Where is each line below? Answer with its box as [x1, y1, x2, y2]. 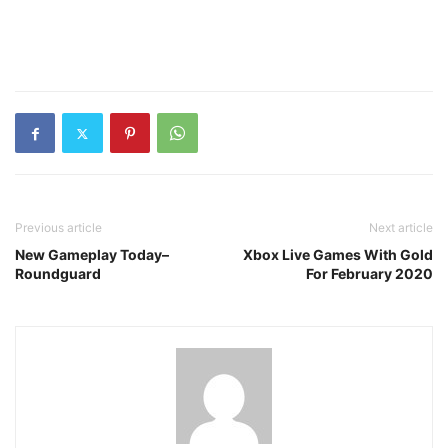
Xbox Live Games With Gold [243, 246, 433, 263]
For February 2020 [306, 265, 433, 282]
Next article [369, 220, 433, 235]
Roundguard [15, 265, 101, 282]
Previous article [15, 220, 102, 235]
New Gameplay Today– [15, 246, 169, 263]
